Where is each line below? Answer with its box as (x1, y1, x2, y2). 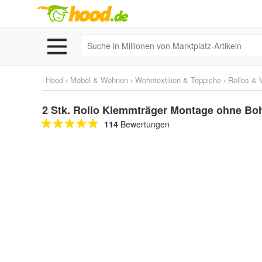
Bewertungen (118, 118, 170, 130)
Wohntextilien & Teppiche (135, 74, 221, 85)
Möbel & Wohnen (70, 74, 128, 85)
